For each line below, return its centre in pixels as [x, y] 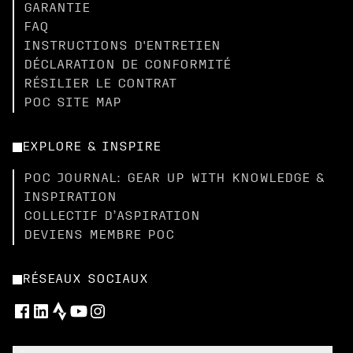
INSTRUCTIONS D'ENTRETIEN [122, 46]
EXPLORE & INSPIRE [91, 147]
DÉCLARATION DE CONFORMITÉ [127, 65]
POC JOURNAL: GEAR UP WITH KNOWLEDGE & [174, 179]
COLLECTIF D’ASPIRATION [112, 217]
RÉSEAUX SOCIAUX [85, 280]
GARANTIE [57, 9]
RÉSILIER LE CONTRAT [100, 84]
